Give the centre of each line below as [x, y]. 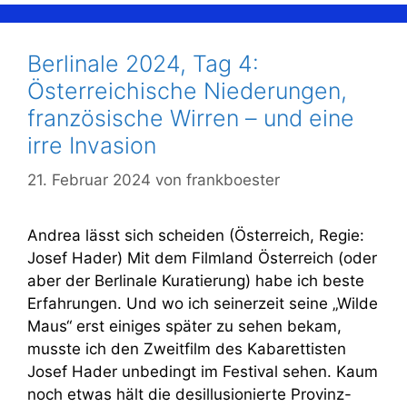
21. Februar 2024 [89, 180]
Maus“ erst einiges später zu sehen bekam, [184, 326]
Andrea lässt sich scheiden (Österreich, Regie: [196, 235]
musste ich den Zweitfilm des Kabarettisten [187, 349]
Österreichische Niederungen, [187, 90]
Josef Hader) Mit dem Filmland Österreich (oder [202, 258]
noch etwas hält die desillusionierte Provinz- [189, 394]
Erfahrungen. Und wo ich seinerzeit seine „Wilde [203, 303]
